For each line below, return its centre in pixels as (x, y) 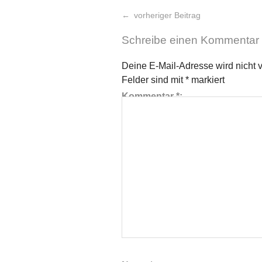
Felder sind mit (154, 80)
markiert (207, 80)
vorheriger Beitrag (166, 15)
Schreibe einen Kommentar (190, 40)
